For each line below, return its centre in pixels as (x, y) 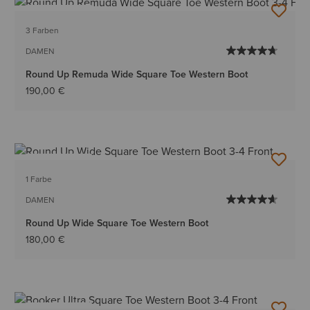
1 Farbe (39, 179)
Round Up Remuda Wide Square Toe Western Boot (137, 74)
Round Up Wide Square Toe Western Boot (117, 223)
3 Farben (43, 30)
